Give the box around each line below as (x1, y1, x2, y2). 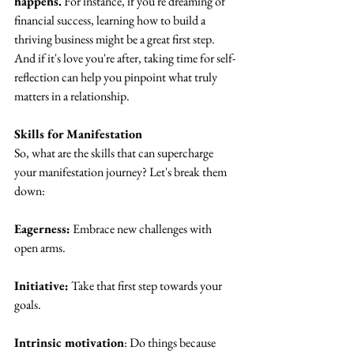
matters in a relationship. (14, 88, 130, 105)
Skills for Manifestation (14, 126, 142, 143)
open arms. (14, 239, 66, 257)
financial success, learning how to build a (14, 12, 208, 29)
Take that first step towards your (69, 277, 224, 295)
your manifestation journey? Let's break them (14, 164, 229, 181)
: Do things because (124, 334, 218, 352)
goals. (14, 296, 41, 314)
